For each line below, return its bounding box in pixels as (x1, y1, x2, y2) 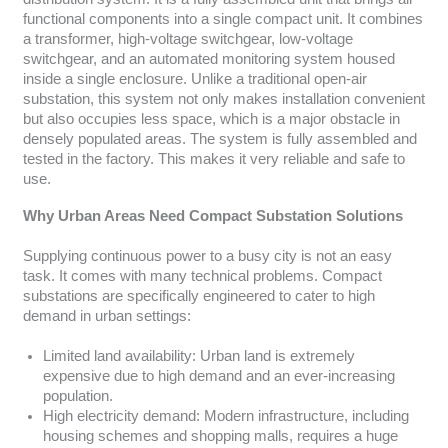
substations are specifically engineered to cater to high (22, 288, 375, 305)
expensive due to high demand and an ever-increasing (42, 368, 395, 385)
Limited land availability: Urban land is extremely (42, 348, 355, 365)
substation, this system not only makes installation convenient (22, 90, 425, 107)
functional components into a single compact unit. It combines (22, 10, 423, 27)
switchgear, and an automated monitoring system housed (22, 50, 395, 67)
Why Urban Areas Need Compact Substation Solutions (22, 208, 403, 225)
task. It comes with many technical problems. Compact (22, 268, 382, 285)
